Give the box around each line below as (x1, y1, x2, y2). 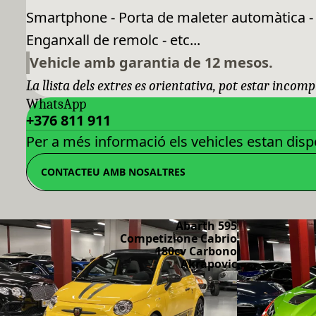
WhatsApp (26, 96, 87, 113)
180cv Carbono (155, 243, 237, 260)
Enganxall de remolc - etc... (26, 30, 201, 50)
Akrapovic (181, 256, 237, 272)
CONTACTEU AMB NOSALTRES (41, 165, 186, 179)
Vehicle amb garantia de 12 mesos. (30, 53, 274, 73)
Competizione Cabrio (120, 231, 237, 247)
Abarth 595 (176, 218, 237, 234)
